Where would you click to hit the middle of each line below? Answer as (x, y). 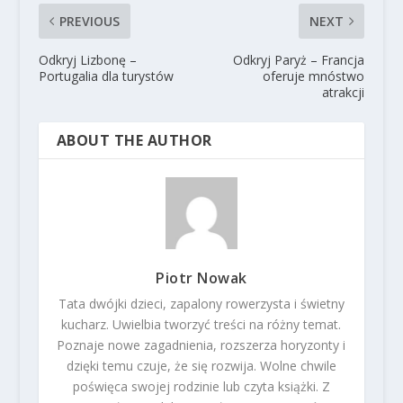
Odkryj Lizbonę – (87, 60)
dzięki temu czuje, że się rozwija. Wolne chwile (201, 366)
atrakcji (344, 93)
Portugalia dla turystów (106, 76)
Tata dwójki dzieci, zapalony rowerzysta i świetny (201, 304)
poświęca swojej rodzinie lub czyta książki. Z (201, 387)
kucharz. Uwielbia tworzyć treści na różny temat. (201, 325)
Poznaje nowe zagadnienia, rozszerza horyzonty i (201, 345)
